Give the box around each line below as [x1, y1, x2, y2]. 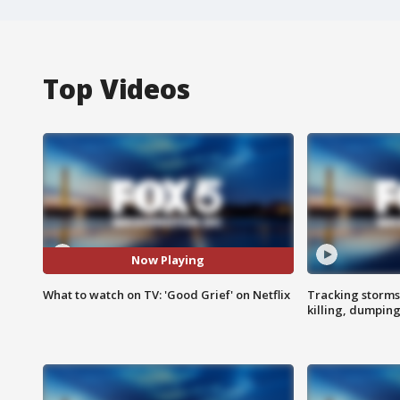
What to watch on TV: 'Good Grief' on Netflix [43, 286, 290, 303]
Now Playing [131, 252, 205, 269]
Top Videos [43, 70, 190, 107]
